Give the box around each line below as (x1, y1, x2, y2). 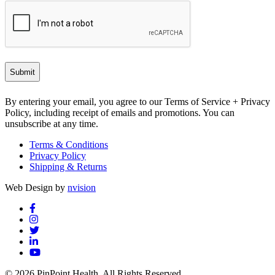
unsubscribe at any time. (5, 118, 98, 130)
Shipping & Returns (29, 161, 107, 172)
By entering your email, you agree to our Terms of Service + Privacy (5, 96, 270, 107)
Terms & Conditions (29, 139, 108, 150)
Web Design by (5, 182, 68, 193)
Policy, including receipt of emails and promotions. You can (5, 107, 234, 118)
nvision (68, 182, 96, 193)
